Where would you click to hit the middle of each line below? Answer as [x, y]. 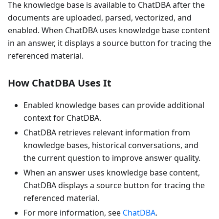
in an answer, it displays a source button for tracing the [109, 43]
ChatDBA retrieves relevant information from [107, 132]
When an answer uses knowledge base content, [112, 173]
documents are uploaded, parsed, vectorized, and [100, 18]
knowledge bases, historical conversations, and [111, 145]
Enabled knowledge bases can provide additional [114, 105]
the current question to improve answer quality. [112, 158]
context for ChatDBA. [62, 118]
